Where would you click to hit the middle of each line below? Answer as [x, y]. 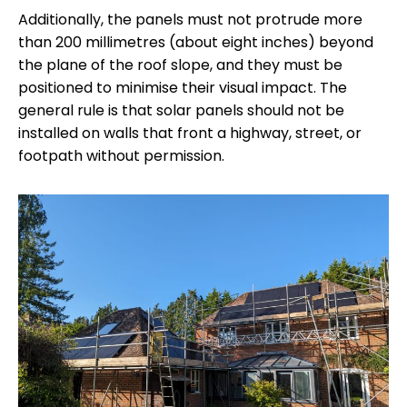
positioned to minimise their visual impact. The [183, 87]
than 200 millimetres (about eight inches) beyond [196, 42]
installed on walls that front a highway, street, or [190, 133]
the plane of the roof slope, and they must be [180, 65]
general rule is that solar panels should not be [181, 110]
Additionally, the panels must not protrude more [190, 19]
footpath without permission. [121, 155]
